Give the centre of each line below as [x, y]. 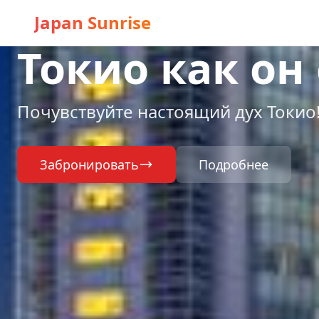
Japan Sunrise [93, 22]
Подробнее [234, 164]
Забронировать [89, 164]
